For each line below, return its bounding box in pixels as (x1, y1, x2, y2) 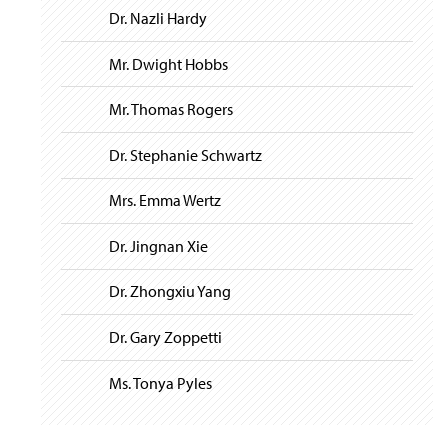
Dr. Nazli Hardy (109, 7, 207, 28)
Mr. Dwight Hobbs (109, 53, 228, 74)
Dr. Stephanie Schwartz (109, 144, 262, 165)
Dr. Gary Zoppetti (109, 327, 222, 348)
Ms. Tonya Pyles (109, 372, 212, 393)
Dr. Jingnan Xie (109, 235, 208, 256)
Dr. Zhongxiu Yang (109, 281, 231, 302)
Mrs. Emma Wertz (109, 190, 221, 211)
